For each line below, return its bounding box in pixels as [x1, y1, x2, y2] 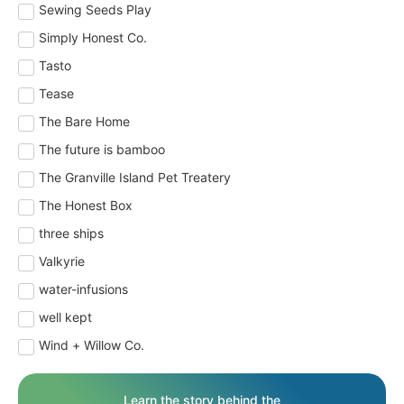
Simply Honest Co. [39, 30, 147, 46]
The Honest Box [39, 197, 133, 214]
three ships [39, 225, 104, 242]
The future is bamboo [39, 142, 165, 158]
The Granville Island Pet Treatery [39, 170, 231, 186]
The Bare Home [39, 114, 130, 130]
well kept [39, 309, 92, 326]
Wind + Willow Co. [39, 337, 144, 353]
